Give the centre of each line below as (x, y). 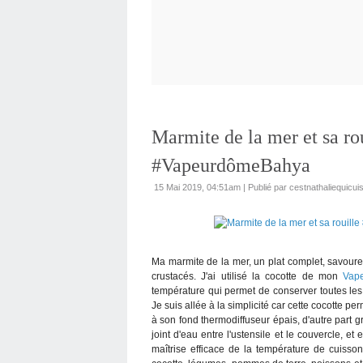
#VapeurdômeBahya (231, 165)
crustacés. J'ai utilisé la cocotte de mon (248, 276)
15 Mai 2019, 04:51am (197, 187)
